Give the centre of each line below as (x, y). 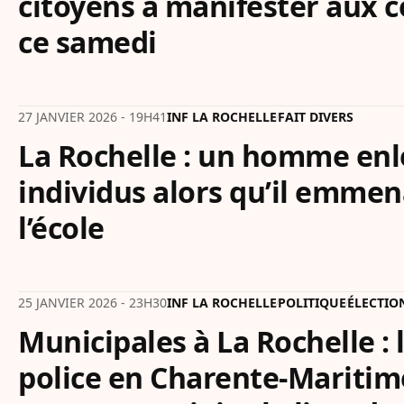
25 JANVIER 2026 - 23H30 (92, 303)
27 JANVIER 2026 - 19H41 (92, 117)
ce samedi (87, 42)
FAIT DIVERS (316, 117)
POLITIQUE (312, 303)
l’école (61, 228)
